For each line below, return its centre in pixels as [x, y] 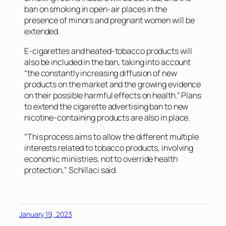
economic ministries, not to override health [101, 159]
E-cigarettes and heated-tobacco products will [108, 51]
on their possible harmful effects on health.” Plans [113, 95]
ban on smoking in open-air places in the [96, 9]
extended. [42, 32]
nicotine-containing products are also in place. [107, 117]
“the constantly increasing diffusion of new [101, 73]
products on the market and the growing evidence [113, 84]
